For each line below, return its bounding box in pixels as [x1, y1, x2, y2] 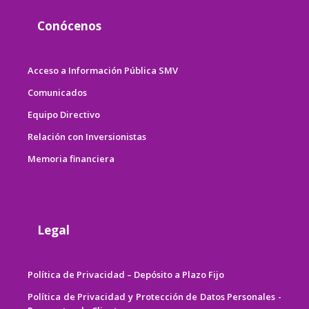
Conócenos [37, 17, 101, 34]
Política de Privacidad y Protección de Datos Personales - [28, 290, 281, 303]
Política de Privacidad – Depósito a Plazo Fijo [28, 268, 224, 281]
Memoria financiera [28, 152, 114, 165]
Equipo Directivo [28, 108, 100, 121]
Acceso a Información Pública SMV [28, 63, 178, 77]
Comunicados [28, 86, 87, 99]
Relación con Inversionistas [28, 130, 146, 143]
